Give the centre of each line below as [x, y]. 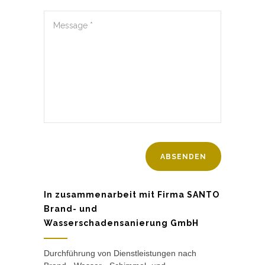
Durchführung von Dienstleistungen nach [120, 253]
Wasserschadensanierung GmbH [121, 223]
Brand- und [71, 209]
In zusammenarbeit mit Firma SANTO [132, 194]
